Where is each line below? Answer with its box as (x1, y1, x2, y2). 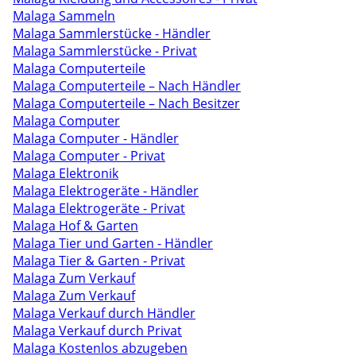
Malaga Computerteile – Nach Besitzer (13, 95, 240, 112)
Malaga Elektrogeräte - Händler (13, 182, 199, 199)
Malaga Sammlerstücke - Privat (13, 42, 197, 60)
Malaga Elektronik (13, 164, 118, 182)
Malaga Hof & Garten (13, 217, 138, 234)
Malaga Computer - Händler (13, 130, 179, 147)
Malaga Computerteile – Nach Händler (13, 77, 241, 95)
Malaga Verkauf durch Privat (13, 322, 182, 339)
